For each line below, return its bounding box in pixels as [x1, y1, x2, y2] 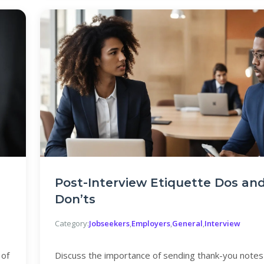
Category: [55, 218, 89, 229]
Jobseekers [89, 218, 130, 229]
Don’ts [55, 192, 95, 206]
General [172, 218, 203, 229]
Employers [131, 218, 170, 229]
